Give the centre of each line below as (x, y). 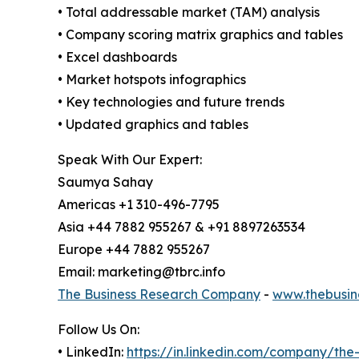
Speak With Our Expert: (130, 159)
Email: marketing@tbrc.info (141, 271)
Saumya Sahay (105, 182)
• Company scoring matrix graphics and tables (200, 34)
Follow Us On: (99, 329)
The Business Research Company (159, 294)
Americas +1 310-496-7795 (139, 204)
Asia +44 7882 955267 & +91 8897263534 (182, 226)
